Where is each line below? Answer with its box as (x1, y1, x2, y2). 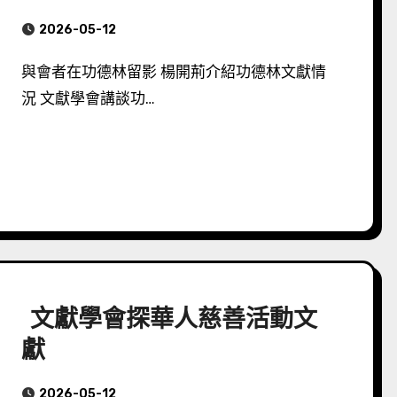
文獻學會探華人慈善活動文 (21, 303, 318, 333)
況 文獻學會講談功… (21, 90, 156, 107)
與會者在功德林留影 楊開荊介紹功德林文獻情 (21, 63, 37, 81)
